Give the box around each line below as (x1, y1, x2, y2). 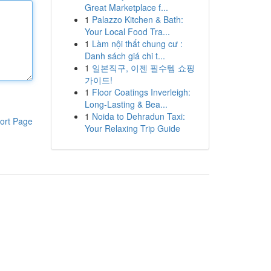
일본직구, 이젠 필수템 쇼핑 (91, 62, 195, 74)
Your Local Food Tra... (84, 25, 170, 38)
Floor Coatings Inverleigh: (91, 86, 191, 98)
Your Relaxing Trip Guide (84, 122, 180, 134)
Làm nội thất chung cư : (91, 38, 183, 50)
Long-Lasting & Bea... (84, 98, 168, 110)
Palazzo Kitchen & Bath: (91, 13, 183, 25)
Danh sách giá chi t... (84, 50, 165, 62)
